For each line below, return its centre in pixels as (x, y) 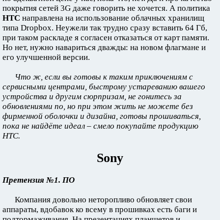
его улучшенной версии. (46, 57)
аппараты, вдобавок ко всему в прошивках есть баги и (100, 209)
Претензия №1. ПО (39, 180)
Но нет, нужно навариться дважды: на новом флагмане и (104, 47)
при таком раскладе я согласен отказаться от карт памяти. (106, 37)
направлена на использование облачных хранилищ (112, 18)
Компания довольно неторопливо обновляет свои (103, 199)
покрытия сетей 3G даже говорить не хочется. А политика (106, 8)
